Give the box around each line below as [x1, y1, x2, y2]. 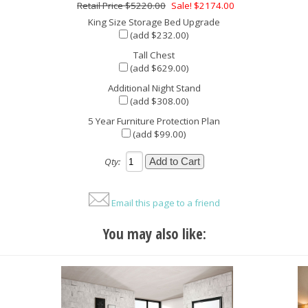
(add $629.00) [128, 62, 189, 75]
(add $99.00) [131, 128, 186, 141]
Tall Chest [133, 49, 175, 62]
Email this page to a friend [111, 197, 220, 210]
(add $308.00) [128, 95, 189, 108]
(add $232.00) [128, 29, 189, 42]
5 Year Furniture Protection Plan [88, 115, 220, 128]
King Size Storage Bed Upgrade [88, 16, 220, 29]
